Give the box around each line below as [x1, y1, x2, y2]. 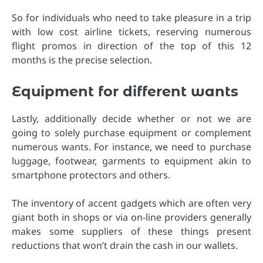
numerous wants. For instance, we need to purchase [12, 140, 251, 154]
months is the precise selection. [12, 53, 152, 66]
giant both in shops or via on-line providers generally [12, 211, 251, 224]
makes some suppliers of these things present [12, 225, 251, 238]
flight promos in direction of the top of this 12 [12, 39, 251, 52]
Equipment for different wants [12, 82, 238, 100]
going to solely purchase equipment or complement [12, 126, 251, 140]
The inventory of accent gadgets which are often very [12, 197, 251, 210]
